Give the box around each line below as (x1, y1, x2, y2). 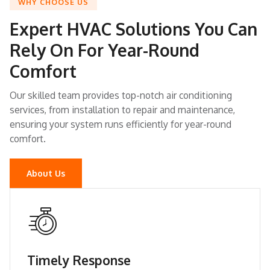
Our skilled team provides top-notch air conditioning (10, 89, 232, 102)
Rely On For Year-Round (10, 39, 199, 61)
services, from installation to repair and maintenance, (10, 104, 235, 116)
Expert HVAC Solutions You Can (10, 17, 257, 40)
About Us (27, 168, 65, 179)
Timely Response (27, 252, 131, 269)
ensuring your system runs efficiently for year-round (10, 118, 231, 131)
